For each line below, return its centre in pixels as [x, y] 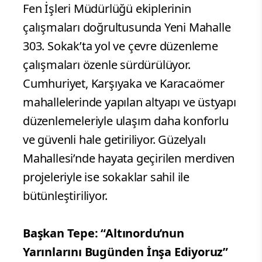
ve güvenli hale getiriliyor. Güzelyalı [114, 139]
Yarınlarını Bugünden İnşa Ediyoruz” [125, 251]
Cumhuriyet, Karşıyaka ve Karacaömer [124, 83]
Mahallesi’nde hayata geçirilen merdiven [129, 158]
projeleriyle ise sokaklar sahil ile [106, 177]
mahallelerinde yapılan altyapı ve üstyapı [130, 102]
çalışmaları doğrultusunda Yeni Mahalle [127, 27]
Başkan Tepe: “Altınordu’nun [104, 233]
